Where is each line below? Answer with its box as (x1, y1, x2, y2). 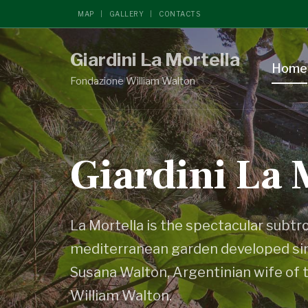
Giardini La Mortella (70, 49, 240, 70)
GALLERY (109, 10, 144, 18)
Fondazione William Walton (70, 75, 195, 87)
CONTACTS (159, 10, 200, 18)
